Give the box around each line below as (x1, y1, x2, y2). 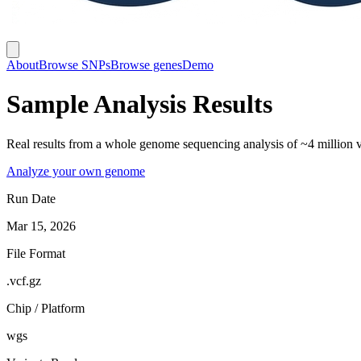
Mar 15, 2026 (6, 218, 76, 233)
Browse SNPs (39, 58, 110, 72)
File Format (6, 246, 65, 260)
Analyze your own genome (6, 164, 145, 178)
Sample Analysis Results (6, 89, 272, 119)
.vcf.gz (6, 273, 41, 288)
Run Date (6, 191, 56, 205)
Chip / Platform (6, 301, 85, 315)
